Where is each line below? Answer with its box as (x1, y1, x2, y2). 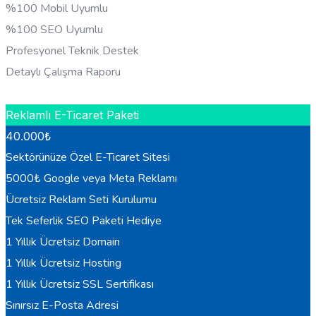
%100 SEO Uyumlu (6, 22, 103, 38)
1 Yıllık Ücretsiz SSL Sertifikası (6, 276, 154, 293)
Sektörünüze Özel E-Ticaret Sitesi (6, 150, 170, 166)
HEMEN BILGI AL (6, 88, 73, 99)
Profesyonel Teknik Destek (6, 43, 139, 59)
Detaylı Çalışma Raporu (6, 64, 121, 80)
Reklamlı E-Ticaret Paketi (6, 108, 139, 123)
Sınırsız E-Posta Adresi (6, 298, 119, 314)
